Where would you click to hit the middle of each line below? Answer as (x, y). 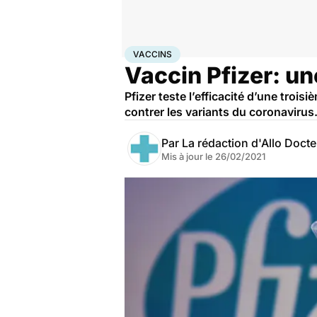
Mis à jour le (188, 156)
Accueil (139, 52)
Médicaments (205, 52)
